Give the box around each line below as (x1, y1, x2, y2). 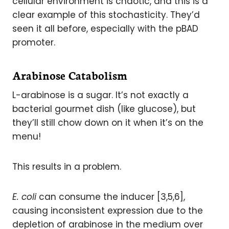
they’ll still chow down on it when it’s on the (12, 117, 203, 129)
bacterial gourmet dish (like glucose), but (12, 103, 196, 116)
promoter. (12, 36, 55, 49)
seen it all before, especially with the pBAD (12, 22, 198, 35)
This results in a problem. (12, 161, 121, 173)
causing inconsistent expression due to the (12, 204, 203, 217)
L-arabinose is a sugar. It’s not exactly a (12, 89, 189, 102)
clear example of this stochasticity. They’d (12, 9, 200, 21)
